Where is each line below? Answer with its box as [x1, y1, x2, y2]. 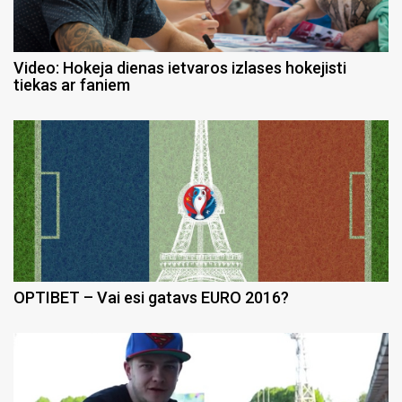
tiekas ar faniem [13, 75, 130, 95]
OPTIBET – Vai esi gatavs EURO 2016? [13, 288, 289, 308]
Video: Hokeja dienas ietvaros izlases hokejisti [13, 58, 346, 78]
